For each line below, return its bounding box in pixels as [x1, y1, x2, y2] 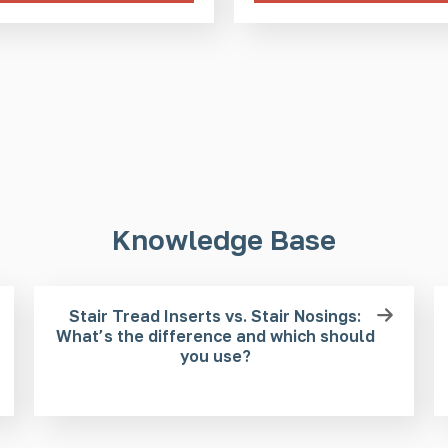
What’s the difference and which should [55, 325, 375, 346]
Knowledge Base [112, 222, 336, 256]
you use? [179, 345, 251, 366]
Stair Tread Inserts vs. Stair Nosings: [69, 305, 361, 326]
